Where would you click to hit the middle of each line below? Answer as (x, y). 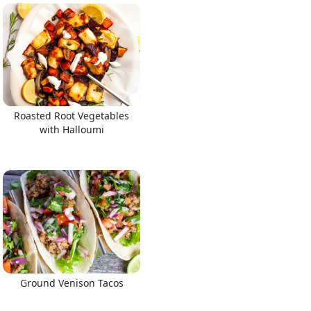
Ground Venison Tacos (72, 283)
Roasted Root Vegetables (72, 116)
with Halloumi (72, 129)
